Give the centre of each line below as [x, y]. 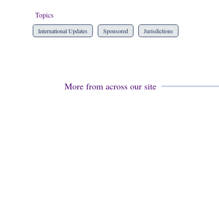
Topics [44, 15]
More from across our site [110, 86]
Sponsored [116, 31]
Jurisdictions [158, 31]
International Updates [63, 31]
